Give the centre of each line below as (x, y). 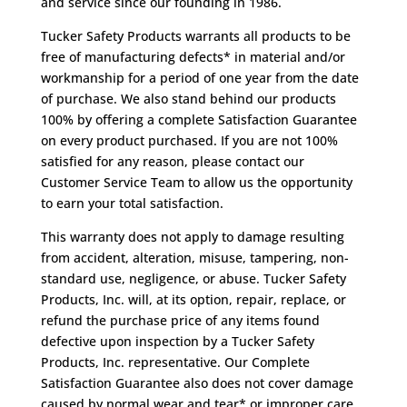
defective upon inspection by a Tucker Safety (177, 341)
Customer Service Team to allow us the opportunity (196, 182)
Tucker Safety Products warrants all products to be (195, 36)
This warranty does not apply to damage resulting (192, 237)
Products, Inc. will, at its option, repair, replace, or (193, 299)
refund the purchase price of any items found (180, 320)
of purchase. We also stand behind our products (188, 99)
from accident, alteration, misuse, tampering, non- (194, 258)
